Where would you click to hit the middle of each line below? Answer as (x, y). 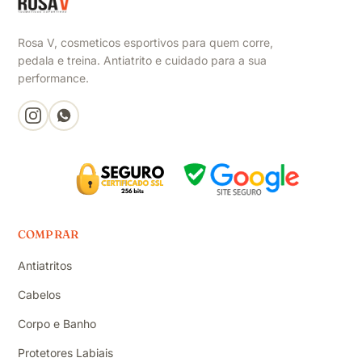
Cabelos (39, 294)
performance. (53, 78)
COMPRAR (48, 234)
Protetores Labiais (65, 352)
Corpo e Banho (57, 323)
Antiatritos (45, 265)
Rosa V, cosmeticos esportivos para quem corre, (145, 42)
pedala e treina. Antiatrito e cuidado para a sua (142, 60)
